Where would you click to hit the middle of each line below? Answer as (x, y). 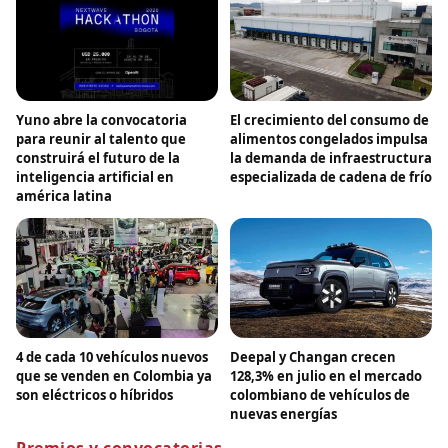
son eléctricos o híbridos (94, 394)
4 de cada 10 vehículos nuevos (112, 356)
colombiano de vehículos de (320, 394)
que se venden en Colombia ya (114, 375)
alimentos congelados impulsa (329, 138)
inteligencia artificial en (95, 176)
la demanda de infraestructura (331, 157)
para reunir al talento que (101, 138)
